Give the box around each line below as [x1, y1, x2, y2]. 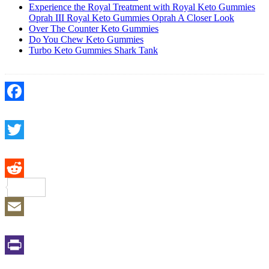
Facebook [5, 104, 42, 115]
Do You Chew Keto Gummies [29, 34, 144, 44]
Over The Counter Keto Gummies [29, 23, 159, 34]
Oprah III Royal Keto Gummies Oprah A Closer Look [29, 12, 234, 23]
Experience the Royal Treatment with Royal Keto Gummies [29, 1, 255, 12]
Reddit [46, 181, 71, 192]
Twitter [5, 143, 32, 154]
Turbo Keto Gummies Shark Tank [29, 44, 158, 55]
